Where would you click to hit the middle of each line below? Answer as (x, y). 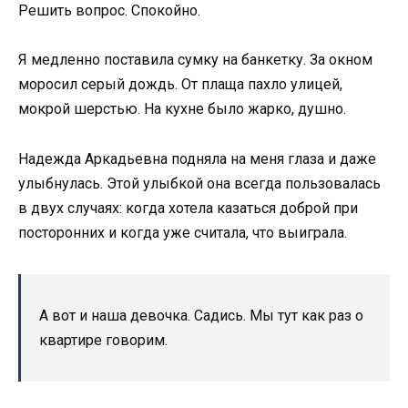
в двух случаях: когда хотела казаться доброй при (188, 208)
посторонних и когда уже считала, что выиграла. (183, 232)
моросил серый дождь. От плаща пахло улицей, (180, 85)
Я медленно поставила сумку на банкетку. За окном (195, 60)
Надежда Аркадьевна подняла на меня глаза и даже (197, 158)
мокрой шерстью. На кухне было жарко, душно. (182, 109)
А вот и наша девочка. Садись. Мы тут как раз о (201, 315)
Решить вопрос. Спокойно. (109, 11)
